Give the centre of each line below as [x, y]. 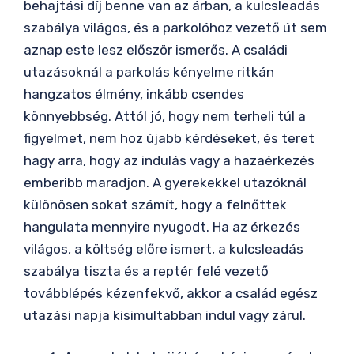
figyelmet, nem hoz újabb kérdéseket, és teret [169, 138]
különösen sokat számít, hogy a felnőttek [155, 204]
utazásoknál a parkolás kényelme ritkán [149, 72]
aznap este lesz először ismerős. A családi [156, 49]
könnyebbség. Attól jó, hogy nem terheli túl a [165, 116]
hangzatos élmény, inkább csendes [134, 94]
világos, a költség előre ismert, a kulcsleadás [164, 249]
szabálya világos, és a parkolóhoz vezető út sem [175, 27]
